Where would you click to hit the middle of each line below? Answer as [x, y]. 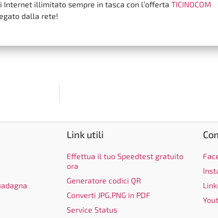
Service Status [92, 210]
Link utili [85, 135]
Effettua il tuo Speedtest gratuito [125, 156]
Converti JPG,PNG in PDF [109, 195]
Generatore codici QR [104, 181]
